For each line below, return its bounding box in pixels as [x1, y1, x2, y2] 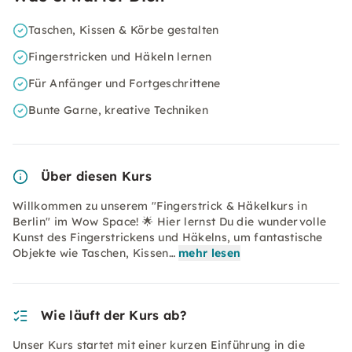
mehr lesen [178, 246, 241, 260]
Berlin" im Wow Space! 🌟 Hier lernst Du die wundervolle [13, 214, 327, 229]
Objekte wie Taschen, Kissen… [13, 246, 175, 260]
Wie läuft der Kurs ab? [41, 307, 187, 323]
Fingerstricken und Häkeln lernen [28, 49, 212, 64]
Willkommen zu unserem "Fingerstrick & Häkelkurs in [13, 199, 308, 213]
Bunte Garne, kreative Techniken [28, 103, 208, 117]
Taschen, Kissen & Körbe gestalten [28, 23, 219, 37]
